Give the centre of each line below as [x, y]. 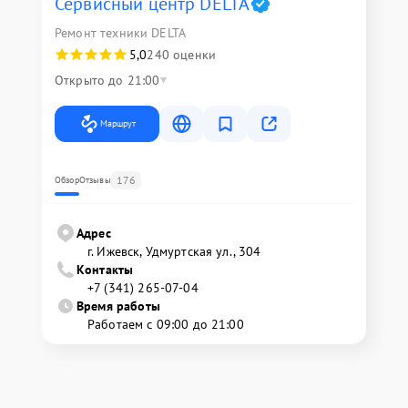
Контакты [105, 270]
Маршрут [118, 123]
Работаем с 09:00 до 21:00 [166, 324]
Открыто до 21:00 [107, 80]
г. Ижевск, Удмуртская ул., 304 [174, 251]
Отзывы [95, 180]
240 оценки [181, 55]
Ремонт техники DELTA [120, 33]
